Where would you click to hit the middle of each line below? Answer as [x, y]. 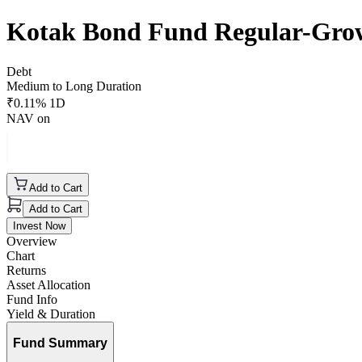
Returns [26, 270]
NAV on [28, 118]
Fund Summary [60, 343]
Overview [32, 241]
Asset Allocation [48, 284]
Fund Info [32, 299]
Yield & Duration [51, 314]
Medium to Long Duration [74, 86]
